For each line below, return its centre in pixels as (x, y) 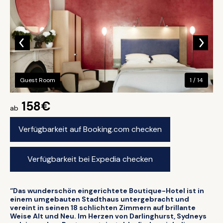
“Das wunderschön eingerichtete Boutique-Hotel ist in (107, 191)
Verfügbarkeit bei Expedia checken (90, 159)
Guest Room (38, 80)
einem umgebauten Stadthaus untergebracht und (100, 199)
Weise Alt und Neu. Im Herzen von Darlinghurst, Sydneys (108, 216)
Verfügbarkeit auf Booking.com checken (90, 129)
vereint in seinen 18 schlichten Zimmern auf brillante (103, 208)
